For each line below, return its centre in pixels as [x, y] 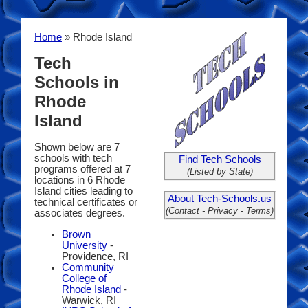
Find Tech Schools [220, 159]
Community [88, 267]
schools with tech [73, 158]
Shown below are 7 [77, 147]
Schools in [77, 82]
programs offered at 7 [82, 169]
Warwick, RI [89, 300]
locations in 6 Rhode [80, 180]
